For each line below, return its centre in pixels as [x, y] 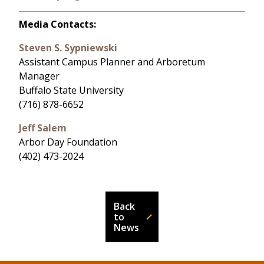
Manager [39, 76]
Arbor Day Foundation [68, 142]
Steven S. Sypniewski [68, 48]
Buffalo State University [71, 90]
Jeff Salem [43, 128]
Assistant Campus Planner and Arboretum [112, 62]
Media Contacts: [57, 24]
